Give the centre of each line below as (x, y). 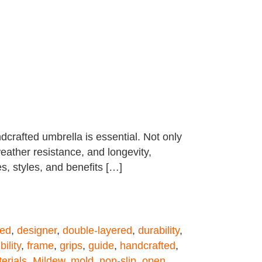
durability (159, 230)
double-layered (97, 230)
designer (37, 230)
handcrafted (148, 246)
